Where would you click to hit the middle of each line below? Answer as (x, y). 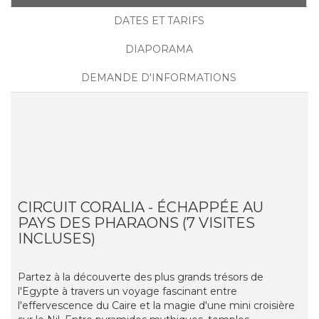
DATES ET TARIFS (159, 21)
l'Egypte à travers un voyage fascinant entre (127, 292)
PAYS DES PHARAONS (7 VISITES (136, 223)
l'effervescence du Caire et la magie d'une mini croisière (156, 306)
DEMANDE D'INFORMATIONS (159, 78)
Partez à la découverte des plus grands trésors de (141, 277)
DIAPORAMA (159, 49)
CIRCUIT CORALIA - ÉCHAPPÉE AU (141, 208)
